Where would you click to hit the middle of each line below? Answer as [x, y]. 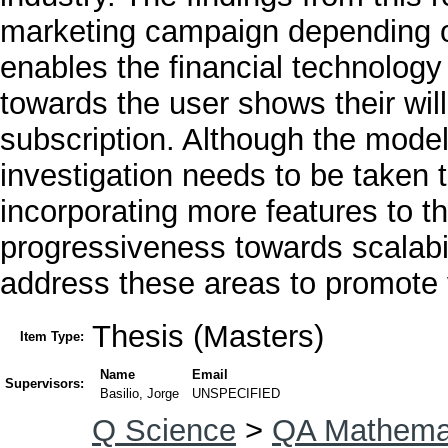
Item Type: [52, 337]
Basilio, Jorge [140, 394]
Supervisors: [44, 384]
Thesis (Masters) [208, 337]
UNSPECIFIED [236, 394]
